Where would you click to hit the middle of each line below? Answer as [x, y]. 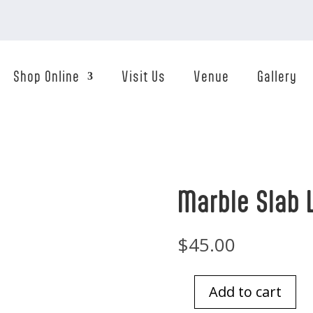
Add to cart [245, 291]
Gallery [277, 76]
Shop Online [46, 76]
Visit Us [143, 76]
